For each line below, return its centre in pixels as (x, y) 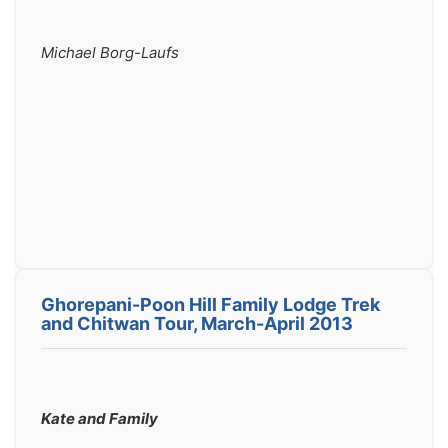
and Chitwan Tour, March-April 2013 (197, 323)
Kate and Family (99, 418)
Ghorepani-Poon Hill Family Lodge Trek (210, 304)
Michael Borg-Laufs (110, 52)
